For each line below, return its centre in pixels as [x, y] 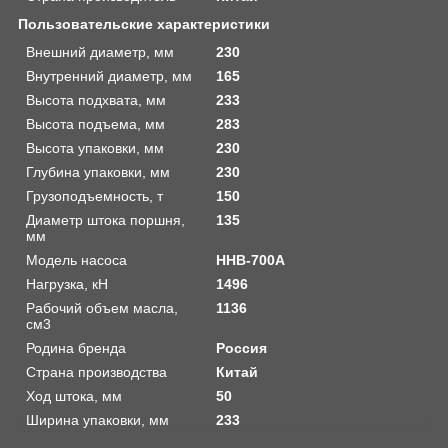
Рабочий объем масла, [102, 307]
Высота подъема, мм [95, 123]
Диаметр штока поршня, [105, 219]
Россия [242, 347]
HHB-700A [251, 259]
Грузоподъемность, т [94, 195]
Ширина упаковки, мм [97, 419]
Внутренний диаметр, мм [109, 75]
